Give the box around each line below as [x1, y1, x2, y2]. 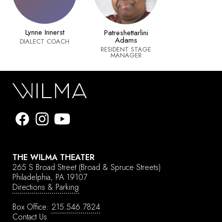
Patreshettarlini [104, 27, 148, 39]
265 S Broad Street [12, 161, 79, 173]
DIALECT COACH [20, 37, 69, 47]
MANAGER [110, 51, 142, 60]
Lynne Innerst [25, 27, 64, 38]
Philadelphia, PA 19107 [12, 171, 87, 183]
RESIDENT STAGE [101, 45, 151, 55]
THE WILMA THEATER [12, 151, 95, 163]
